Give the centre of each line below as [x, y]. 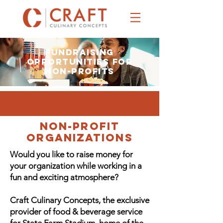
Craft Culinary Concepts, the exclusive [80, 200]
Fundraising [80, 52]
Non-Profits [80, 71]
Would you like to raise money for [71, 154]
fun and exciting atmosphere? [65, 177]
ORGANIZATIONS [80, 138]
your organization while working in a [76, 166]
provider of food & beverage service [76, 212]
